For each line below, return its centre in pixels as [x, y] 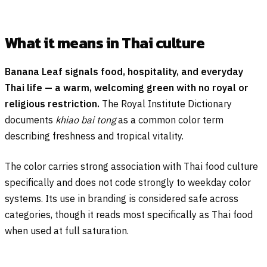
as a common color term [170, 119]
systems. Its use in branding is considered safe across [122, 198]
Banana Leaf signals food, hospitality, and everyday [124, 71]
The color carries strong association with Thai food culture [131, 166]
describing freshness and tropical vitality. [94, 136]
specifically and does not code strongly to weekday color [128, 182]
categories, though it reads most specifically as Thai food [129, 214]
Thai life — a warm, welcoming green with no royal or [127, 87]
